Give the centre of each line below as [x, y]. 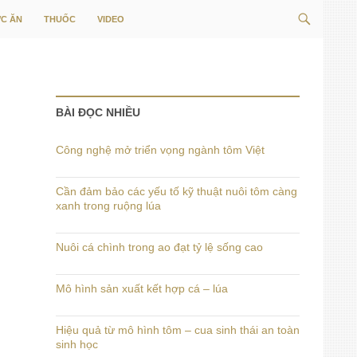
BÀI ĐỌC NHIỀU [98, 112]
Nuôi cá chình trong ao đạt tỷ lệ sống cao [159, 247]
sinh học [77, 344]
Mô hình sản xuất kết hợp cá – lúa [142, 288]
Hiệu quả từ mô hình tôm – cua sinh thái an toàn [178, 330]
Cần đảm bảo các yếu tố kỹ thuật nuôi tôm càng [177, 191]
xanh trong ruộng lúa [108, 206]
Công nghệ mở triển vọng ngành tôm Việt [160, 150]
